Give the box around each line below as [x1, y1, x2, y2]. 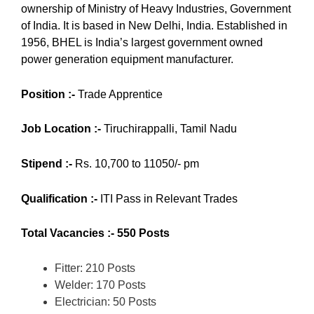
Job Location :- [21, 123, 101, 135]
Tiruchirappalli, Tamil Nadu [101, 123, 237, 135]
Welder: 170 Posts [55, 278, 146, 291]
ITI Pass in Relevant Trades [97, 192, 238, 205]
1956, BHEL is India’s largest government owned [21, 36, 263, 49]
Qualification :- [21, 192, 97, 205]
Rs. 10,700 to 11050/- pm [75, 157, 199, 170]
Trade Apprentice [75, 88, 163, 100]
